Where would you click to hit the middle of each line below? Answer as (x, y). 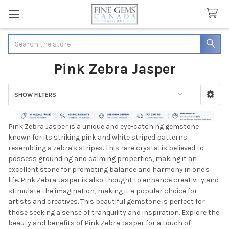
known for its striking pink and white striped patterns (98, 138)
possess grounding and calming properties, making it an (102, 159)
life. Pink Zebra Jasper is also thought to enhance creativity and (113, 180)
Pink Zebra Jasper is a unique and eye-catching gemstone (104, 127)
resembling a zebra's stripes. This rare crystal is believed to (106, 148)
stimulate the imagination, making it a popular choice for (103, 191)
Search (20, 39)
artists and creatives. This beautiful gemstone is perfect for (107, 202)
